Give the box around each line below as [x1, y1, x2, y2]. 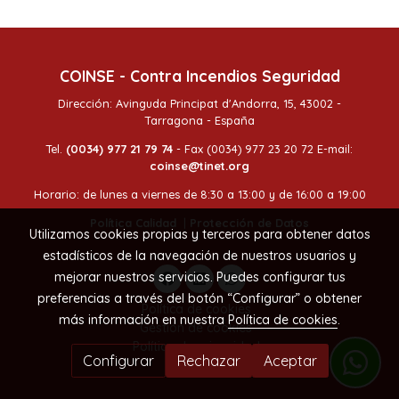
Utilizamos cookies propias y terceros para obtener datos [28, 226, 370, 242]
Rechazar [176, 352, 240, 370]
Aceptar [263, 352, 317, 370]
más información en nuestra [59, 312, 228, 328]
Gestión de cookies [140, 319, 252, 336]
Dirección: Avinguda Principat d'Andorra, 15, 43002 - [58, 96, 341, 111]
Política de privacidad [132, 338, 260, 354]
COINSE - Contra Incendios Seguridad [59, 66, 340, 85]
